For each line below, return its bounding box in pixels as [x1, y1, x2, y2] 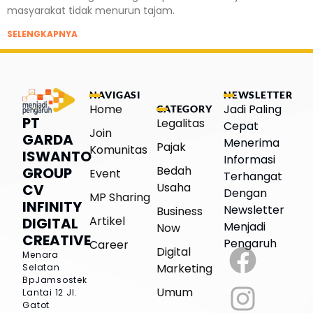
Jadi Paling [223, 101, 282, 118]
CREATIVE [22, 231, 92, 250]
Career [89, 237, 129, 254]
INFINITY [22, 197, 82, 217]
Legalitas [156, 115, 205, 132]
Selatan [22, 261, 60, 273]
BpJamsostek [22, 274, 87, 286]
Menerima [223, 135, 279, 152]
